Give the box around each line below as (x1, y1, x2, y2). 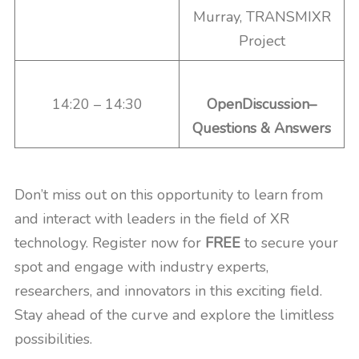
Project (238, 31, 285, 50)
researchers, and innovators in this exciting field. (14, 281, 322, 301)
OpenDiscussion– (207, 95, 317, 114)
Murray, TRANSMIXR (192, 7, 331, 26)
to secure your (244, 233, 338, 252)
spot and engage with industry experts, (14, 257, 268, 276)
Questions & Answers (192, 119, 331, 138)
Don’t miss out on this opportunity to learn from (14, 185, 323, 204)
